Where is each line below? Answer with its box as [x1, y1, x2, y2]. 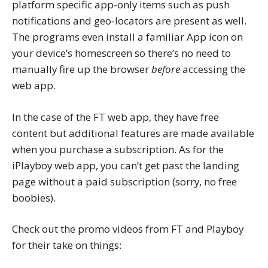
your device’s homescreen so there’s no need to [12, 46, 231, 60]
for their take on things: [12, 237, 121, 252]
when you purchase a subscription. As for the [12, 142, 224, 156]
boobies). [12, 190, 56, 205]
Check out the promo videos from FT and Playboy [12, 221, 243, 236]
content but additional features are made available [12, 126, 254, 140]
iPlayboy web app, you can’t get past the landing [12, 158, 239, 172]
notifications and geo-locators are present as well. [12, 14, 246, 28]
